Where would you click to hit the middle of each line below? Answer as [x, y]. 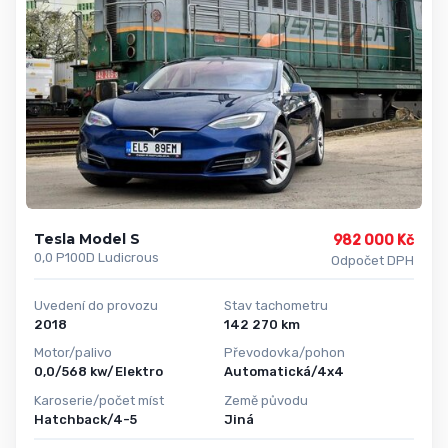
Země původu [266, 400]
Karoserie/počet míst [99, 400]
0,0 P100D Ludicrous [96, 257]
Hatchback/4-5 [85, 419]
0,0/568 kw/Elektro [98, 372]
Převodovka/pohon [284, 353]
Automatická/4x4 [284, 372]
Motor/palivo [73, 353]
